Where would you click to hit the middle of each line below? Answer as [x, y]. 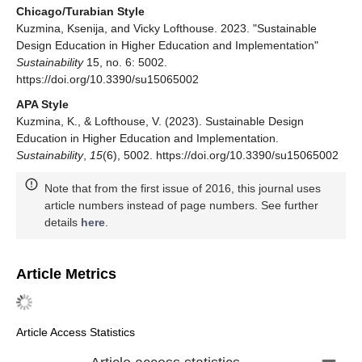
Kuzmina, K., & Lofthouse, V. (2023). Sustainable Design [160, 122]
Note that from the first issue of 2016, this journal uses [183, 189]
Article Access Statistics [76, 333]
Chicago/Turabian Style [80, 12]
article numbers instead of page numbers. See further [181, 206]
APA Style [42, 105]
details [63, 223]
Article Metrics [66, 274]
